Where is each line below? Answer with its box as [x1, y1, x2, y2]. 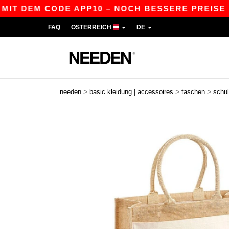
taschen [181, 88, 205, 96]
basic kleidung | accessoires [89, 88, 173, 96]
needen [60, 88, 81, 96]
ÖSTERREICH [71, 24, 113, 31]
